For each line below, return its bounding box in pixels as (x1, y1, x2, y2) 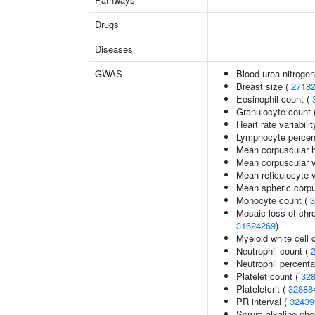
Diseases (95, 42, 133, 56)
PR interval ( (236, 295, 290, 308)
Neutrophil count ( (236, 244, 311, 257)
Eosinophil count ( (236, 92, 312, 105)
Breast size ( (236, 79, 291, 93)
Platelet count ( (236, 269, 301, 283)
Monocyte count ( (236, 193, 310, 207)
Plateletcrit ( (236, 282, 288, 295)
